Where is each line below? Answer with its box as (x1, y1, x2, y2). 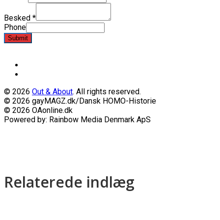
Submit (8, 34, 28, 42)
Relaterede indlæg (4, 172, 135, 192)
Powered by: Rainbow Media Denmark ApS (4, 115, 151, 125)
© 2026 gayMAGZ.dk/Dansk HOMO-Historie (4, 96, 156, 106)
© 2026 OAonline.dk (4, 106, 73, 115)
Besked (4, 13, 32, 23)
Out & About (32, 87, 73, 97)
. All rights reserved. (73, 87, 141, 97)
